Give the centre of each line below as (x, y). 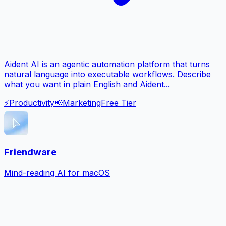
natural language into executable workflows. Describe (107, 74)
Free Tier (119, 103)
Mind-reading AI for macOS (57, 173)
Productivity (32, 103)
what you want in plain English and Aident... (87, 84)
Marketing (82, 103)
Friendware (30, 152)
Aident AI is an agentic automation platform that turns (107, 64)
